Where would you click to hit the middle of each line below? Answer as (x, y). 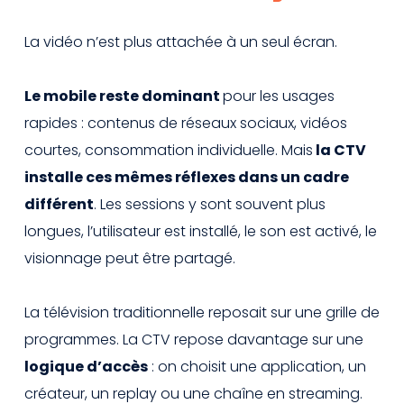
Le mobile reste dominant (124, 96)
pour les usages (279, 96)
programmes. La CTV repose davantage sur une (194, 339)
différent (59, 204)
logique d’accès (86, 366)
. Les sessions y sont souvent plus (210, 204)
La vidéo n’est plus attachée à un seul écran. (181, 41)
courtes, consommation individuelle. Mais (169, 150)
